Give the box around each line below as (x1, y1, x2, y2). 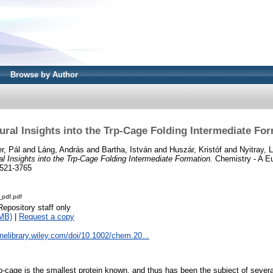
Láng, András (38, 144, 84, 154)
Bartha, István (102, 144, 152, 154)
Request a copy (19, 212, 74, 222)
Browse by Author (10, 70, 78, 79)
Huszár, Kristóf (169, 144, 222, 154)
